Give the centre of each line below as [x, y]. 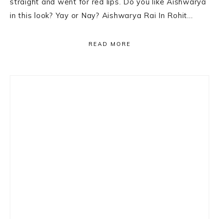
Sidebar [35, 106]
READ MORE [109, 44]
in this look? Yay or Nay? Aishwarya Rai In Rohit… [101, 15]
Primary [37, 85]
